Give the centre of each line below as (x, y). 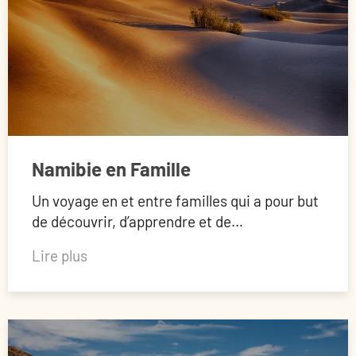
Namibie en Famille (111, 169)
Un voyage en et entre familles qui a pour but (175, 201)
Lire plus (60, 256)
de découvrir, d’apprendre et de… (137, 222)
